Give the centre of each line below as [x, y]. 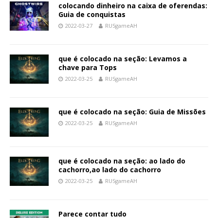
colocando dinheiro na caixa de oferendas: [133, 6]
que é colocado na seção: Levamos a [123, 59]
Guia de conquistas [92, 14]
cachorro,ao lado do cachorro [110, 170]
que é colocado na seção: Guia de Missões [132, 112]
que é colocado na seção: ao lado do [122, 161]
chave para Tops [88, 67]
